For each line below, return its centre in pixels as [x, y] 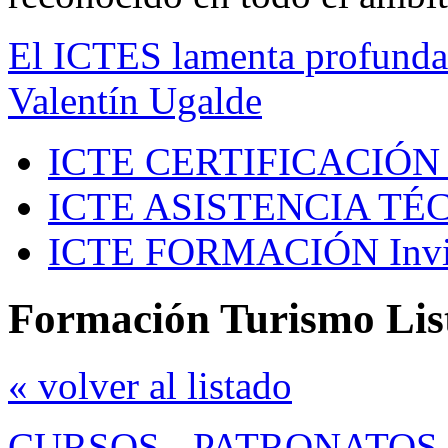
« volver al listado [150, 386]
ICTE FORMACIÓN [213, 252]
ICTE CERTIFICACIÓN [244, 162]
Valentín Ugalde [135, 101]
